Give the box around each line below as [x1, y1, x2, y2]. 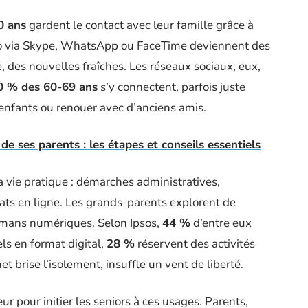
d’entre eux [190, 214, 252, 231]
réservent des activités [135, 235, 255, 252]
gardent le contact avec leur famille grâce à [26, 16, 254, 33]
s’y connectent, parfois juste [98, 78, 245, 95]
